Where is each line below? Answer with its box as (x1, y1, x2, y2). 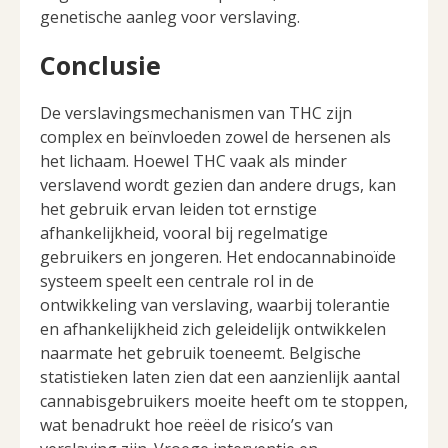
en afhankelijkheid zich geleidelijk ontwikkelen (40, 317, 386, 340)
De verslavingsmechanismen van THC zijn (40, 101, 352, 124)
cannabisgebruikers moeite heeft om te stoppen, (40, 389, 408, 412)
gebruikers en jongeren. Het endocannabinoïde (40, 245, 396, 268)
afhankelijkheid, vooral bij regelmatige (40, 221, 328, 244)
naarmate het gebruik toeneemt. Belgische (40, 341, 361, 364)
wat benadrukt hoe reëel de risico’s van (40, 413, 333, 436)
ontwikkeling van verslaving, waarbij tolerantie (40, 293, 390, 316)
